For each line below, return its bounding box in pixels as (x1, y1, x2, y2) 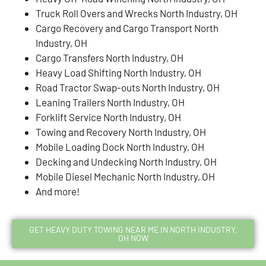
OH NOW (118, 232, 148, 243)
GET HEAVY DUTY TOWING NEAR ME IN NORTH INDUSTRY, (28, 224, 237, 235)
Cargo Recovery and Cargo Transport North (36, 21, 218, 34)
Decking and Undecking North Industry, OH (36, 155, 217, 167)
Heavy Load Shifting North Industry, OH (36, 66, 201, 78)
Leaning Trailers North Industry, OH (36, 96, 185, 108)
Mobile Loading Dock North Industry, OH (36, 140, 204, 153)
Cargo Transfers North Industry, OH (36, 51, 183, 64)
